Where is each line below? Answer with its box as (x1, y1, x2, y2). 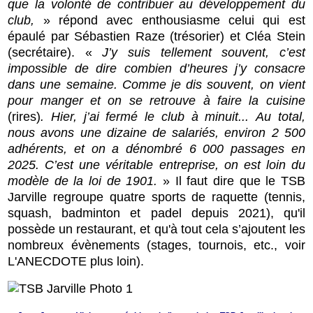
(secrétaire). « (8, 45, 92, 60)
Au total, (256, 110, 305, 124)
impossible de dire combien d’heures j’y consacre (8, 61, 305, 76)
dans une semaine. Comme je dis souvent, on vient (8, 78, 305, 92)
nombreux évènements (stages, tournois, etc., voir (8, 238, 305, 253)
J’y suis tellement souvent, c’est (92, 45, 305, 60)
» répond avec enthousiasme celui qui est (34, 13, 305, 28)
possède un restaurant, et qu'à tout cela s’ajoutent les (8, 222, 305, 237)
